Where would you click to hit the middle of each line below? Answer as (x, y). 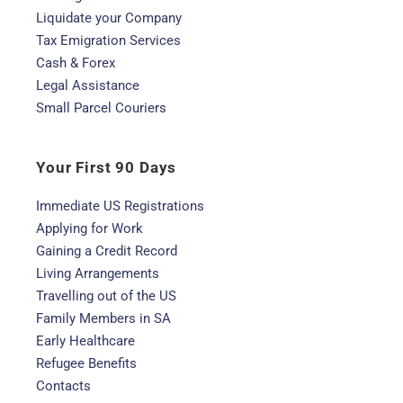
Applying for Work (90, 228)
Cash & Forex (76, 63)
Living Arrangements (98, 273)
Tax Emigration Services (108, 40)
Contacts (63, 386)
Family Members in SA (103, 318)
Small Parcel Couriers (101, 108)
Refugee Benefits (86, 363)
